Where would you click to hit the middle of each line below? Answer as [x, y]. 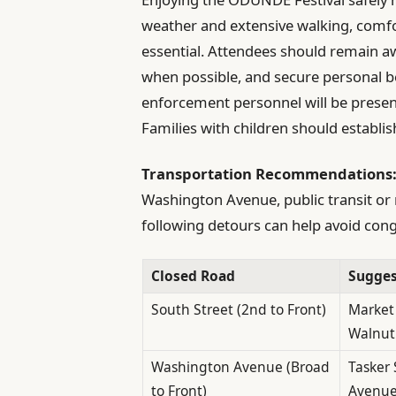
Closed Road [193, 275]
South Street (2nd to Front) [238, 309]
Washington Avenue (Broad [240, 366]
